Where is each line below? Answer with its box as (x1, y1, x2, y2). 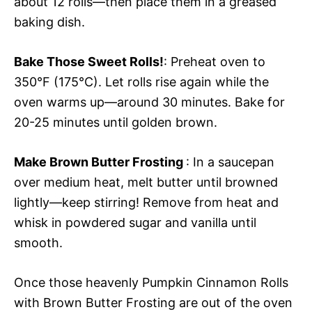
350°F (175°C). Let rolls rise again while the (14, 74, 269, 89)
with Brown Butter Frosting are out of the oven (14, 295, 292, 310)
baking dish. (14, 14, 85, 29)
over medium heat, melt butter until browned (14, 174, 278, 189)
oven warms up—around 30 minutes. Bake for (14, 94, 285, 109)
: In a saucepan (186, 154, 274, 169)
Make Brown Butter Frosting (14, 154, 186, 169)
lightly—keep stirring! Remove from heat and (14, 194, 279, 210)
